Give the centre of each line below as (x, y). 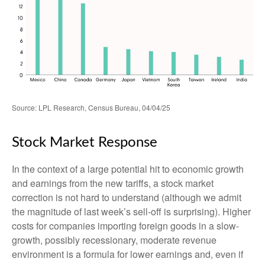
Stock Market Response (85, 142)
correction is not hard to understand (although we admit (127, 197)
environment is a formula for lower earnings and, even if (127, 254)
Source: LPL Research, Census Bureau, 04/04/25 (91, 107)
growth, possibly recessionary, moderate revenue (114, 240)
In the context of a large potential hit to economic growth (128, 169)
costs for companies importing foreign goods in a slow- (125, 225)
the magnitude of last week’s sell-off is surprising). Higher (131, 211)
